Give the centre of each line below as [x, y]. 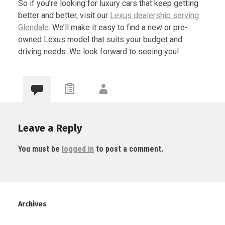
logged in [78, 149]
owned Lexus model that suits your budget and [100, 40]
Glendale [33, 28]
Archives [32, 204]
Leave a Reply [50, 128]
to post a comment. [128, 149]
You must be [40, 149]
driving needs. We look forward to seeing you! [98, 52]
